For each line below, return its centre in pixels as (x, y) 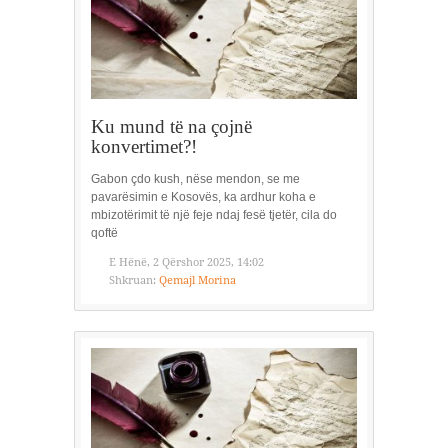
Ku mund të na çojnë (171, 127)
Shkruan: (132, 281)
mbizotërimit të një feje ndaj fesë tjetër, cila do (214, 215)
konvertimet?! (144, 147)
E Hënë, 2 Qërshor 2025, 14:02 (186, 263)
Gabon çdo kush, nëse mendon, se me (195, 179)
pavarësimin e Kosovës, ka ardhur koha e (203, 197)
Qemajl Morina (197, 281)
